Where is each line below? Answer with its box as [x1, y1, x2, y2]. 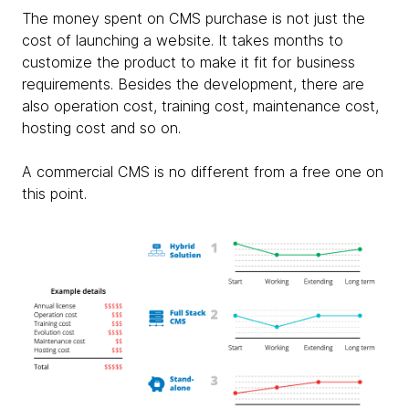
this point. [22, 184, 87, 203]
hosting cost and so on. [22, 118, 181, 137]
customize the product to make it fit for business [22, 52, 355, 71]
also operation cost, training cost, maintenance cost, [22, 96, 379, 115]
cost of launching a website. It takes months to [22, 30, 343, 49]
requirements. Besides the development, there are [22, 74, 364, 93]
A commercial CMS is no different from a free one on [22, 162, 383, 181]
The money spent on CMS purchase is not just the [22, 8, 365, 27]
